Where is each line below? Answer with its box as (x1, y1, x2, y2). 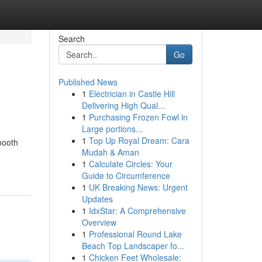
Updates (81, 193, 113, 205)
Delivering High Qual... (81, 99, 165, 111)
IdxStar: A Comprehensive (88, 205, 186, 216)
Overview (81, 216, 116, 228)
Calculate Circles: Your (88, 158, 173, 170)
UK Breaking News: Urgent (88, 181, 188, 193)
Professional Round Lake (88, 228, 182, 240)
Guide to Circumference (81, 170, 170, 181)
